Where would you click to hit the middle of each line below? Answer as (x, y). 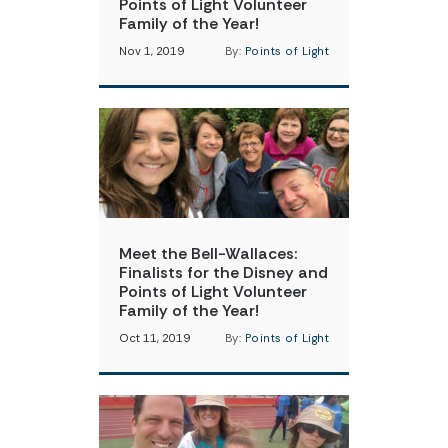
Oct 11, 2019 (154, 338)
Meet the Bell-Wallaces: (208, 253)
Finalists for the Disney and (223, 272)
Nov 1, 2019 (151, 51)
